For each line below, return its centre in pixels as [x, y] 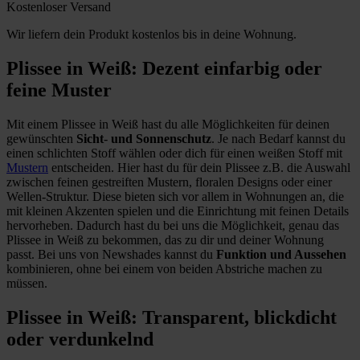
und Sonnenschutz [161, 138]
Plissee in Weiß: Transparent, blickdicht [172, 317]
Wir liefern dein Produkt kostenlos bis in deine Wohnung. [151, 34]
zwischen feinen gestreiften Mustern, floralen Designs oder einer [169, 182]
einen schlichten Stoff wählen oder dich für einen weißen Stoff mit [174, 153]
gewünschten [41, 138]
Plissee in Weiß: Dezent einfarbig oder [164, 68]
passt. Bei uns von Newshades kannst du [111, 254]
